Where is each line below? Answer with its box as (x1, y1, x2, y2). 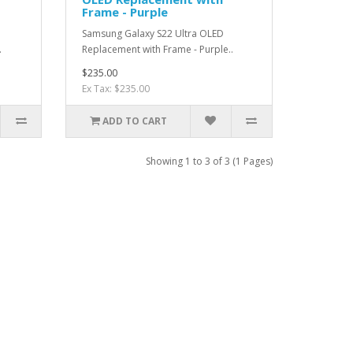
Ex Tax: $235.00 (82, 82, 150, 95)
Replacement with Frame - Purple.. (82, 43, 234, 56)
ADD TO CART (102, 114, 167, 128)
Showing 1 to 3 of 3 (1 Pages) (146, 154, 273, 168)
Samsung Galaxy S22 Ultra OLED (82, 27, 225, 40)
